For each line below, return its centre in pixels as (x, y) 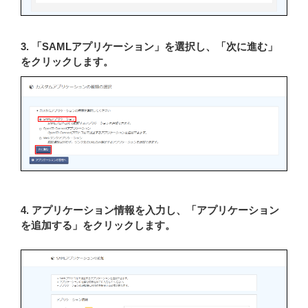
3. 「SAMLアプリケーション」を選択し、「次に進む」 (149, 46)
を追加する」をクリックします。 (98, 225)
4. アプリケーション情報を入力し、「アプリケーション (150, 210)
